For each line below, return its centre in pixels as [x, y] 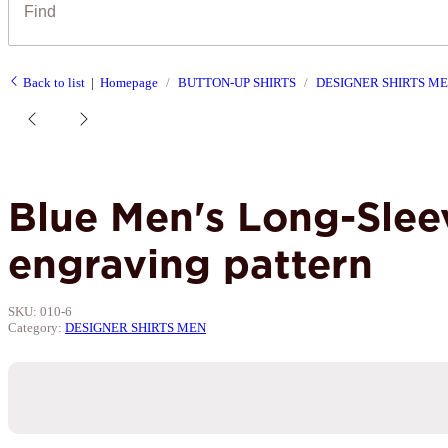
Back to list [52, 82]
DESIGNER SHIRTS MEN [135, 327]
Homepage [129, 82]
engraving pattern [190, 263]
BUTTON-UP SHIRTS [237, 82]
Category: [36, 327]
